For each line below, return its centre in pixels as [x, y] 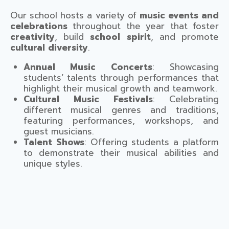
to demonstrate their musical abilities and [121, 153]
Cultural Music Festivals [88, 99]
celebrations [39, 26]
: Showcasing [186, 67]
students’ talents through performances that [121, 77]
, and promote [185, 37]
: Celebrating [186, 99]
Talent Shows [54, 142]
